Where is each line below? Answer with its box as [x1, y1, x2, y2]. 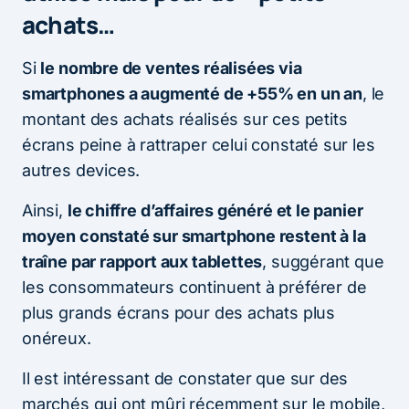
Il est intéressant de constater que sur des [22, 368, 349, 388]
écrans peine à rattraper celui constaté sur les [22, 134, 375, 154]
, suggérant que [262, 251, 384, 271]
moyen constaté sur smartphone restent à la [22, 225, 366, 246]
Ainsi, [22, 200, 68, 220]
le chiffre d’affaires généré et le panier [67, 200, 363, 220]
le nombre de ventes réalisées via [40, 58, 302, 78]
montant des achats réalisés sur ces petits [22, 109, 348, 129]
